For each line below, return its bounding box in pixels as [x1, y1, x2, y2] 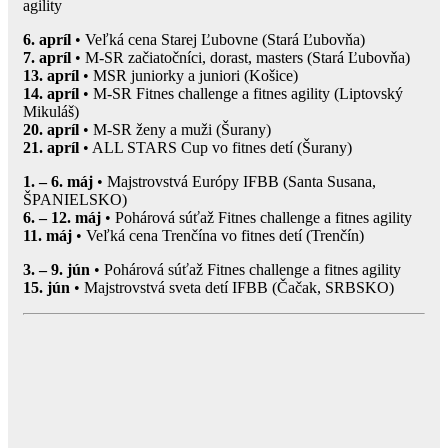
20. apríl [23, 120, 79, 138]
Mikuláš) [23, 102, 79, 120]
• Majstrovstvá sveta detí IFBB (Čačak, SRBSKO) [70, 278, 394, 296]
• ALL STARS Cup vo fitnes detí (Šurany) [79, 138, 352, 156]
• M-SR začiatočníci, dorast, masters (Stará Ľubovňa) [71, 48, 410, 66]
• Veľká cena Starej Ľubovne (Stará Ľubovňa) [71, 30, 365, 48]
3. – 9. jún [23, 260, 90, 278]
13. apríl [23, 66, 83, 84]
